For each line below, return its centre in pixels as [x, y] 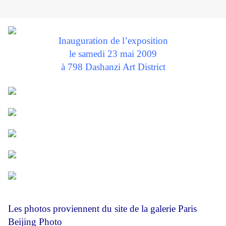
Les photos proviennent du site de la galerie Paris [102, 209]
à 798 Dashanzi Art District [113, 67]
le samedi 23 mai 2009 [113, 54]
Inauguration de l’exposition [113, 41]
